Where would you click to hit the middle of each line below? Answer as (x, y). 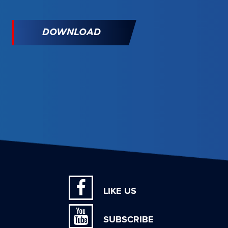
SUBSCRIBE (128, 219)
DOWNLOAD (71, 32)
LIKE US (120, 191)
